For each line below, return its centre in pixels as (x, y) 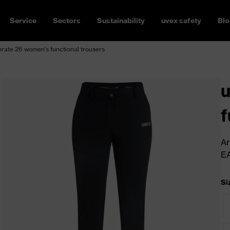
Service (23, 21)
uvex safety (181, 21)
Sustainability (121, 21)
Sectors (67, 21)
